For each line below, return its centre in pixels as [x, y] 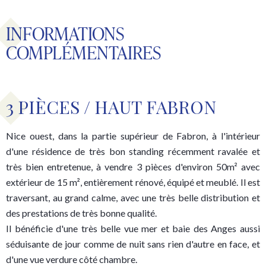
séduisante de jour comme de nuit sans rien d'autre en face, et [133, 243]
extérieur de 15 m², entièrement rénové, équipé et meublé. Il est [133, 182]
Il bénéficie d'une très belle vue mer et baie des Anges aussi [133, 228]
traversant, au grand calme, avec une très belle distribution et [133, 197]
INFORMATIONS [65, 33]
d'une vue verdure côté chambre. [72, 259]
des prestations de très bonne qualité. [81, 213]
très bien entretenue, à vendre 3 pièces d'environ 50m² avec [133, 166]
